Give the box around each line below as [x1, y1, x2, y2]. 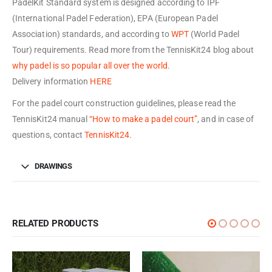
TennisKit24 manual [12, 114, 90, 124]
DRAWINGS [35, 161, 72, 171]
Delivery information [12, 76, 90, 87]
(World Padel [189, 29, 240, 39]
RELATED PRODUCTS [12, 217, 98, 229]
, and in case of [197, 114, 254, 124]
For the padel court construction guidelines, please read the [12, 98, 236, 109]
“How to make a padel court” [89, 114, 198, 124]
